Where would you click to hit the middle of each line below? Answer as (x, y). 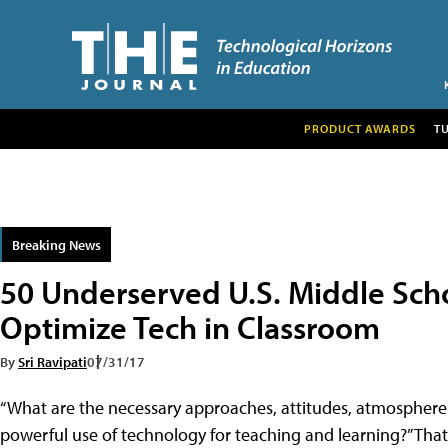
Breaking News (56, 244)
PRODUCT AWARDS (359, 128)
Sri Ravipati (52, 361)
